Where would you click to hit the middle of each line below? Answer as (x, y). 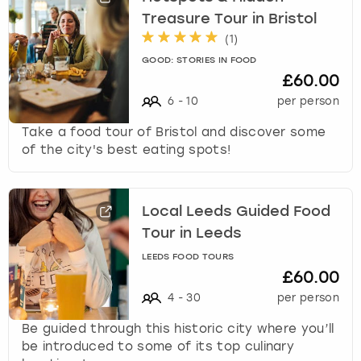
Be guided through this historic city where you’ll (178, 328)
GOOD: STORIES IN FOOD (199, 60)
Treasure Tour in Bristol (230, 19)
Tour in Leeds (192, 233)
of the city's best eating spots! (127, 149)
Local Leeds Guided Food (237, 212)
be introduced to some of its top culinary (158, 346)
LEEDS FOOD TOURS (188, 257)
